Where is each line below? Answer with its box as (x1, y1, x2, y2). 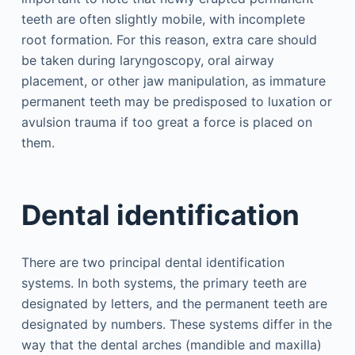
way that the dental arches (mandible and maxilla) (21, 336, 322, 353)
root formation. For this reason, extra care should (21, 31, 317, 48)
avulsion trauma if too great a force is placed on (21, 113, 312, 130)
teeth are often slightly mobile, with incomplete (21, 10, 305, 27)
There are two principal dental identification (21, 254, 284, 270)
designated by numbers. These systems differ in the (21, 315, 332, 332)
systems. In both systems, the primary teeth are (21, 274, 307, 291)
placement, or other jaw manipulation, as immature (21, 72, 326, 89)
